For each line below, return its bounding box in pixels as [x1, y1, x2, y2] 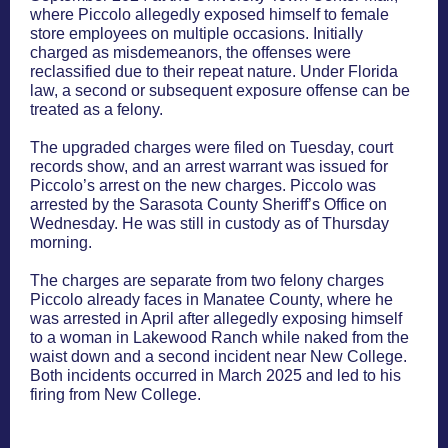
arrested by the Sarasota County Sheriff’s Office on [30, 196, 387, 213]
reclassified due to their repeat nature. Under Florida [30, 63, 398, 80]
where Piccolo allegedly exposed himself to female [30, 6, 389, 23]
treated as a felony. [30, 101, 163, 118]
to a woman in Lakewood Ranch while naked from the [30, 329, 409, 346]
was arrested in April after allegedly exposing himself [30, 310, 402, 327]
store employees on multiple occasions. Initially [30, 25, 363, 42]
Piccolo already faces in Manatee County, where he [30, 291, 393, 308]
